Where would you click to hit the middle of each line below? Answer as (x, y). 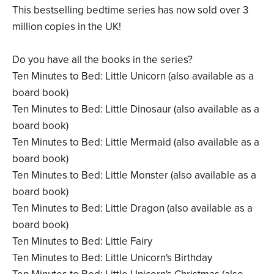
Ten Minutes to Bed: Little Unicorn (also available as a (133, 76)
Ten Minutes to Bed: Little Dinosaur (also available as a (136, 109)
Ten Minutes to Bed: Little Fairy (82, 242)
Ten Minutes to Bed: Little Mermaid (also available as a (136, 143)
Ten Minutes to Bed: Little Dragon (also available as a (132, 209)
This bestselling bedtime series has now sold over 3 (130, 10)
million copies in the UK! (67, 27)
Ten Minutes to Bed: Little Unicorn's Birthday (112, 258)
